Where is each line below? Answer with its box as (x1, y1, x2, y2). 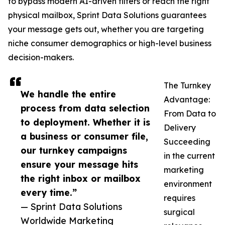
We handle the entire (21, 88, 116, 100)
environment (164, 179, 212, 189)
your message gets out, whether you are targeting (8, 24, 204, 35)
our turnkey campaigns (21, 145, 127, 156)
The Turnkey (164, 80, 211, 91)
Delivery (164, 123, 196, 133)
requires (164, 193, 195, 203)
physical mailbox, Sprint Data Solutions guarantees (8, 10, 206, 21)
